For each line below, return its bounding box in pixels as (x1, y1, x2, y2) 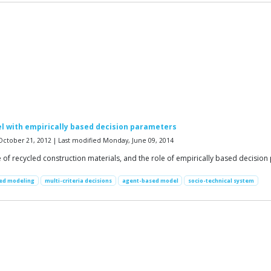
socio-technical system (188, 177, 255, 184)
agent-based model (122, 177, 178, 184)
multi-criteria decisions (44, 177, 112, 184)
